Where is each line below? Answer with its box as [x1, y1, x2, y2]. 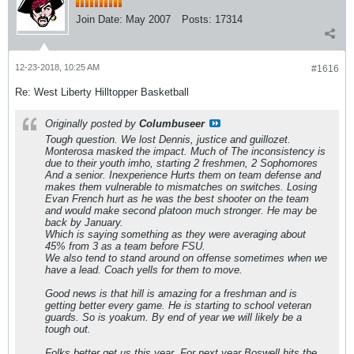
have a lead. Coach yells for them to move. [45, 264, 243, 276]
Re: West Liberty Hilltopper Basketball [15, 86, 189, 98]
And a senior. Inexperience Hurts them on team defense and [45, 169, 321, 181]
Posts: [182, 13, 212, 25]
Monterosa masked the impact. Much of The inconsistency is [45, 145, 326, 157]
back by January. [45, 217, 123, 228]
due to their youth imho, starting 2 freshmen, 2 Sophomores [45, 157, 318, 169]
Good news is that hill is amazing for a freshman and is [45, 288, 297, 299]
